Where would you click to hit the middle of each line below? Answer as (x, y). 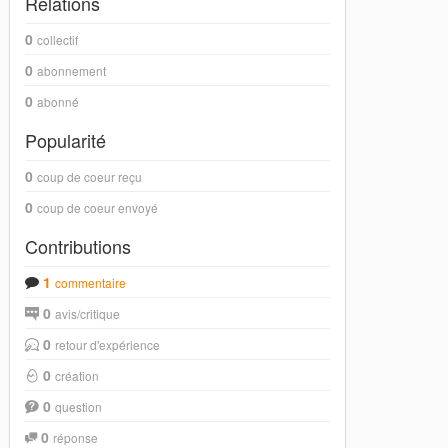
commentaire (91, 282)
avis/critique (88, 313)
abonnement (72, 70)
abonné (58, 101)
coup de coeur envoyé (98, 207)
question (79, 406)
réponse (76, 437)
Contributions (78, 246)
